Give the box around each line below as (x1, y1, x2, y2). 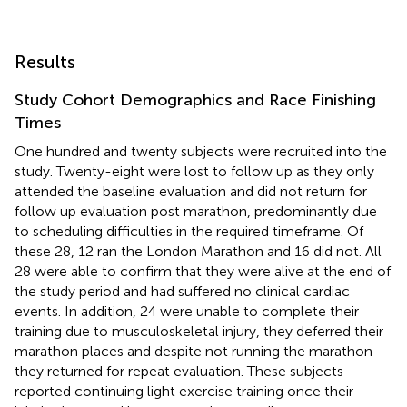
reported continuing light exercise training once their (15, 382, 353, 401)
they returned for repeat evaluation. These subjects (15, 362, 343, 381)
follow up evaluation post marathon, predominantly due (15, 203, 377, 221)
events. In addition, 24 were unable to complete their (15, 303, 359, 321)
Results (15, 51, 75, 74)
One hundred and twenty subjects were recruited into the (15, 143, 387, 161)
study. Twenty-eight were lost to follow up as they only (15, 163, 374, 181)
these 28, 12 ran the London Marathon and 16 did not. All (15, 243, 382, 261)
